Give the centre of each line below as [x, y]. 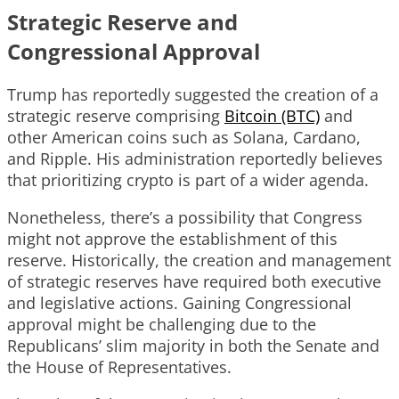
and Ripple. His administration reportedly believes [195, 158]
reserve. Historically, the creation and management [199, 260]
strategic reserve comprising [116, 115]
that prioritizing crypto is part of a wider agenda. [188, 179]
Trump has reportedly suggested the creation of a [193, 94]
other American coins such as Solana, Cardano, [184, 137]
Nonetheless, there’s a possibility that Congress [185, 217]
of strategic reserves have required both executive [194, 281]
